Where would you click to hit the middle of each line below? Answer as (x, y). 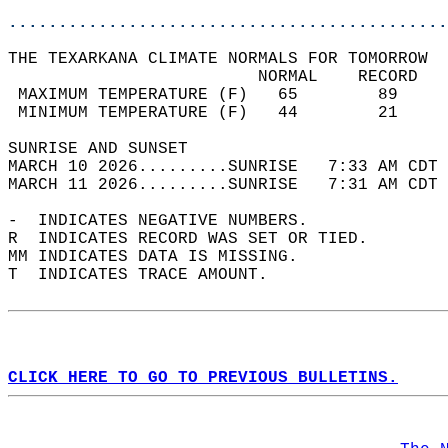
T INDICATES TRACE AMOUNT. (148, 275)
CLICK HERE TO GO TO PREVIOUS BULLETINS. (203, 378)
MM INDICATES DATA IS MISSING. (163, 257)
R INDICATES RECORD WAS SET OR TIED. (198, 239)
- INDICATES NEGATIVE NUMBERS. (168, 221)
